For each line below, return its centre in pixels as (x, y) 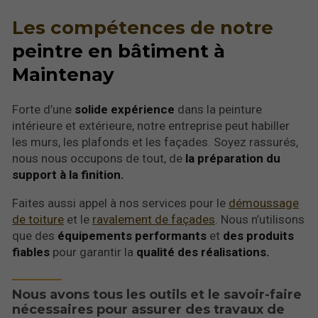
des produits (259, 236)
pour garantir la (93, 252)
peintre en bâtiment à (119, 51)
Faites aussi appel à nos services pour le (121, 203)
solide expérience (125, 110)
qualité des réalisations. (203, 252)
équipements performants (132, 236)
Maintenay (64, 74)
